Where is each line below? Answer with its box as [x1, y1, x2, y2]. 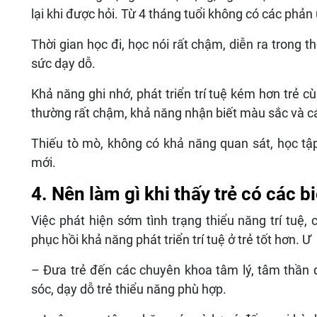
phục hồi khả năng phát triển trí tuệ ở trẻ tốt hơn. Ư [31, 232, 311, 248]
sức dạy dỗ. [31, 56, 96, 71]
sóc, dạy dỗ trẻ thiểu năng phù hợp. [31, 282, 226, 297]
